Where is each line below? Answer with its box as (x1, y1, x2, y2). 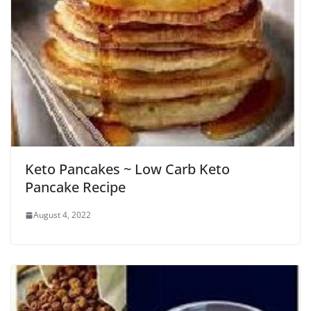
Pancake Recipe (25, 178, 126, 197)
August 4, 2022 (33, 209, 91, 221)
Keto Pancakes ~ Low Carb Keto (25, 160, 230, 179)
